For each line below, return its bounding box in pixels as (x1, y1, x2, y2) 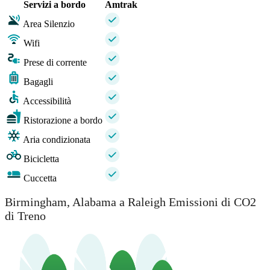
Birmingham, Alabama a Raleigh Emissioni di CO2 (5, 195, 256, 209)
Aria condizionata (23, 134, 90, 145)
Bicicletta (24, 153, 59, 164)
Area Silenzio (23, 18, 75, 29)
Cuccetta (24, 172, 57, 183)
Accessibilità (23, 95, 71, 106)
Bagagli (24, 76, 53, 87)
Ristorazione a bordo (24, 115, 102, 125)
